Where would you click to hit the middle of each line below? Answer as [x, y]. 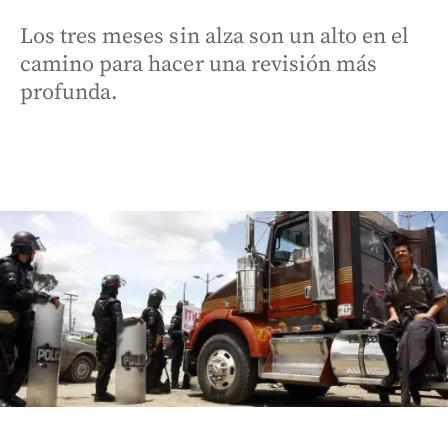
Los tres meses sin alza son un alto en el [215, 36]
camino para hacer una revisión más [199, 64]
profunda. [69, 92]
